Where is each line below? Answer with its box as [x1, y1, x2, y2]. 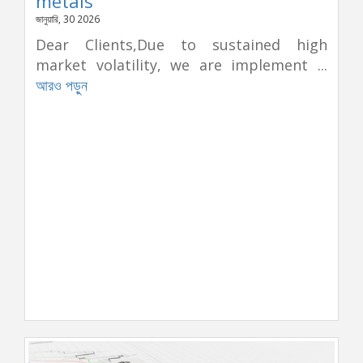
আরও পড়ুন [36, 75, 88, 96]
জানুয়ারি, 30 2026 [36, 12, 100, 26]
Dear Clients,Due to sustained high [36, 35, 327, 55]
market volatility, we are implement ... [36, 55, 327, 75]
